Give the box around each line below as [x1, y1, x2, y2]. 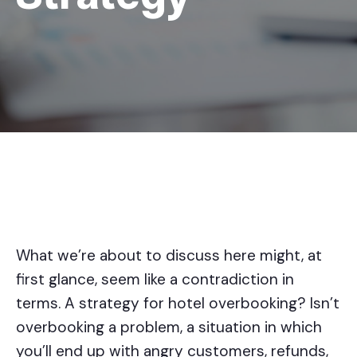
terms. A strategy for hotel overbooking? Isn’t [16, 293, 339, 314]
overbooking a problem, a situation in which [16, 317, 322, 338]
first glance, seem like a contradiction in [16, 269, 294, 290]
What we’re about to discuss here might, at [16, 245, 322, 266]
